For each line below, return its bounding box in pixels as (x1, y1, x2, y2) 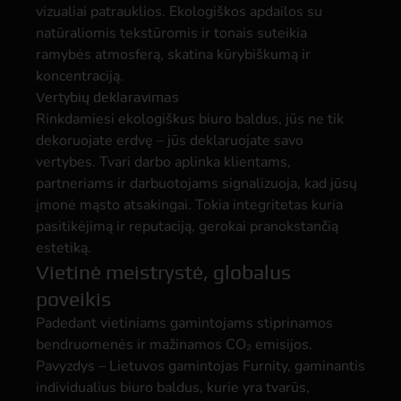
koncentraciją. (36, 66, 124, 86)
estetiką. (36, 238, 91, 258)
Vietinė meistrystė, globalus (36, 260, 291, 284)
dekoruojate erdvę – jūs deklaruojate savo (36, 131, 303, 150)
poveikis (36, 286, 111, 311)
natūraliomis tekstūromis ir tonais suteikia (36, 23, 307, 43)
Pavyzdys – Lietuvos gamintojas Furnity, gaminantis (36, 356, 365, 376)
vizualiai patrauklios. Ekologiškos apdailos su (36, 2, 322, 21)
